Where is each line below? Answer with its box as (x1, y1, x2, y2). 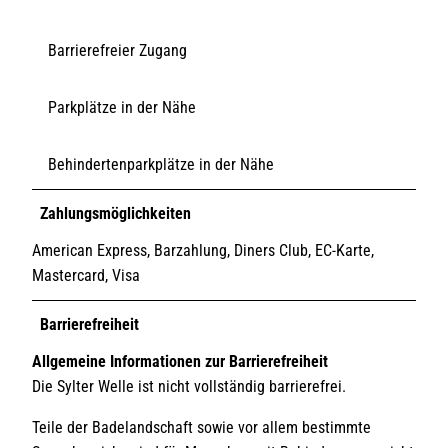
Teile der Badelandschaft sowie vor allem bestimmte (32, 417, 371, 437)
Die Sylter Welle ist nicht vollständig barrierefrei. (32, 376, 346, 396)
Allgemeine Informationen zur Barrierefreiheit (32, 351, 328, 371)
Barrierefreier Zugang (48, 40, 187, 60)
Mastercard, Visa (32, 265, 140, 285)
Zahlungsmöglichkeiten (40, 203, 191, 223)
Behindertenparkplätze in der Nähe (48, 154, 274, 174)
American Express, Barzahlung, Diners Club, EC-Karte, (32, 240, 374, 260)
